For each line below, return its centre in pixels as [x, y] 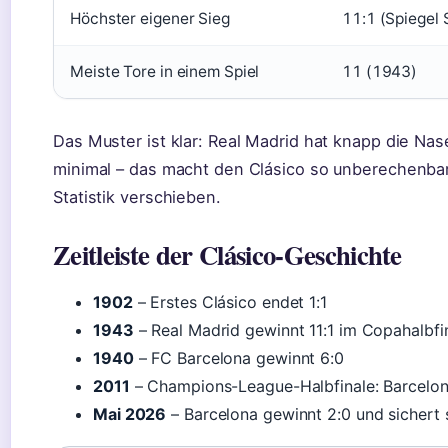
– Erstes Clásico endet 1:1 [229, 302]
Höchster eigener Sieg [150, 18]
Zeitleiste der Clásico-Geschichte [227, 254]
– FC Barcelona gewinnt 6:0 [238, 358]
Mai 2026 [130, 414]
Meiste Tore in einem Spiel [165, 71]
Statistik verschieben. [137, 197]
